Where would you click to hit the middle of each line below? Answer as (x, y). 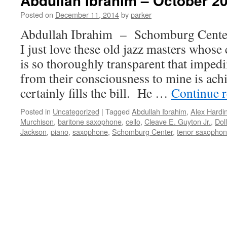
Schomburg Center (142, 131)
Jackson (33, 131)
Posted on (37, 14)
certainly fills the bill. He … (96, 93)
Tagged (118, 111)
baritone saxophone (90, 121)
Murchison (37, 121)
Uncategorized (76, 111)
